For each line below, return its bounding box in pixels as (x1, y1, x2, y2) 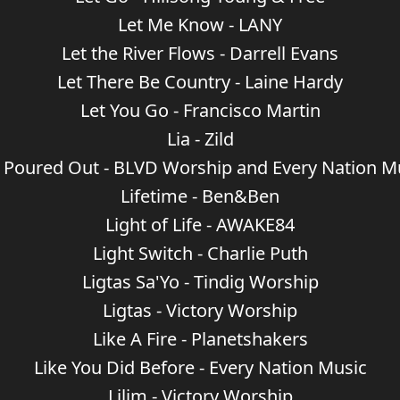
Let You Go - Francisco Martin (79, 98, 321, 122)
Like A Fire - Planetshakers (92, 327, 308, 351)
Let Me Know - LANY (118, 12, 282, 37)
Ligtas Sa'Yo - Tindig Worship (81, 270, 319, 294)
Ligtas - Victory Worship (103, 298, 297, 322)
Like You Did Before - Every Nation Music (33, 355, 367, 379)
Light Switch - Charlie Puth (92, 241, 308, 265)
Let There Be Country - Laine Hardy (57, 70, 343, 94)
